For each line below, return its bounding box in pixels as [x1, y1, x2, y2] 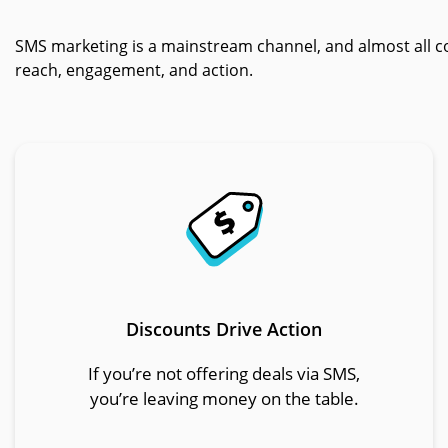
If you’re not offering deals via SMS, [88, 362, 360, 386]
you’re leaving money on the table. [89, 387, 359, 411]
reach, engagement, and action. [15, 59, 253, 82]
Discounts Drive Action [126, 317, 322, 342]
